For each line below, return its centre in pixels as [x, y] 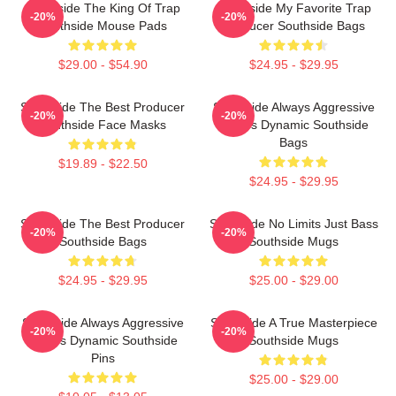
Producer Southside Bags [293, 26]
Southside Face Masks [103, 125]
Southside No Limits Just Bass [293, 224]
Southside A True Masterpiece [293, 323]
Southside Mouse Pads [103, 26]
